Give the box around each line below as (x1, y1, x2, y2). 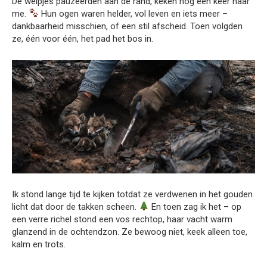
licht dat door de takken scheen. (12, 201, 139, 212)
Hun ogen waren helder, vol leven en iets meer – (39, 8, 228, 19)
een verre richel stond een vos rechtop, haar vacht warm (12, 213, 232, 225)
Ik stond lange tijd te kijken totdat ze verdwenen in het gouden (12, 188, 253, 200)
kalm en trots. (12, 238, 66, 250)
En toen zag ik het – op (149, 201, 242, 212)
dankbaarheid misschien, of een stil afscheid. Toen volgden (12, 20, 243, 32)
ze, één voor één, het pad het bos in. (12, 33, 153, 44)
